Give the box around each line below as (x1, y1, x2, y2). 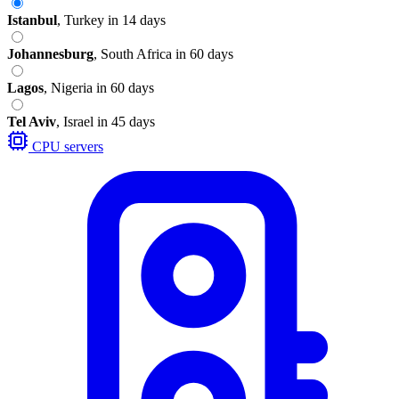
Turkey (64, 12, 104, 28)
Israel (63, 113, 94, 129)
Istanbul (7, 12, 57, 28)
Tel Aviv (7, 113, 56, 129)
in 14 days (108, 12, 166, 28)
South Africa (101, 45, 172, 61)
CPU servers (28, 138, 103, 154)
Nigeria (51, 79, 93, 95)
